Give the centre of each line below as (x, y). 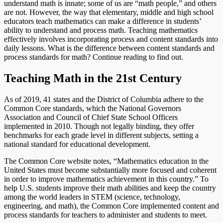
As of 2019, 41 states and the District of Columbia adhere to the (104, 100)
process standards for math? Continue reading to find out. (94, 57)
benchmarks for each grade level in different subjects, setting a (101, 135)
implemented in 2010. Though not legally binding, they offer (99, 126)
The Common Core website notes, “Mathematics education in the (106, 161)
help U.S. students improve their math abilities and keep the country (110, 188)
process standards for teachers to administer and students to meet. (106, 215)
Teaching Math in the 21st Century (93, 78)
